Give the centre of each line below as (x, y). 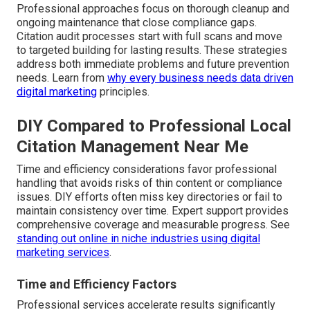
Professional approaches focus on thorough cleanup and (153, 9)
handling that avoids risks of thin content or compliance (149, 183)
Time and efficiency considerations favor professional (147, 170)
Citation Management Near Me (133, 147)
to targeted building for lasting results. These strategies (152, 51)
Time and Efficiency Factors (97, 284)
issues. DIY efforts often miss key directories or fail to (149, 197)
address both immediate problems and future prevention (153, 64)
